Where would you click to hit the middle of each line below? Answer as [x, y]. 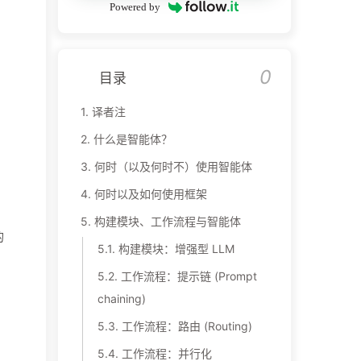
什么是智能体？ [133, 139]
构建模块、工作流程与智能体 [167, 221]
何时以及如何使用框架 [150, 193]
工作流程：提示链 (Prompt [189, 276]
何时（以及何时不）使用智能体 [173, 166]
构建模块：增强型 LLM [176, 248]
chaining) [121, 298]
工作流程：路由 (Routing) [187, 326]
